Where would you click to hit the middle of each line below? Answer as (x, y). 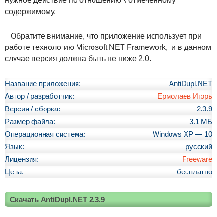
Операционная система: (45, 134)
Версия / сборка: (32, 109)
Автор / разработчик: (39, 96)
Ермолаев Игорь (185, 96)
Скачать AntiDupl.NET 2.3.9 (57, 199)
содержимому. (30, 11)
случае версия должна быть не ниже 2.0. (78, 58)
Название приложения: (43, 84)
